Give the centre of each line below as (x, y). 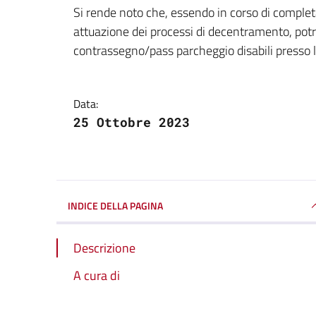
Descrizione (104, 248)
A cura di (97, 275)
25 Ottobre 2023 (132, 122)
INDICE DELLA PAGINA (115, 205)
